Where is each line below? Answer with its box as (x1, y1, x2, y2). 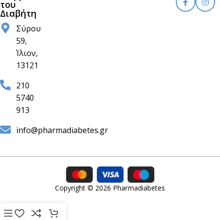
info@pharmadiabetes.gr (16, 124, 108, 136)
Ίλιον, (16, 47, 38, 58)
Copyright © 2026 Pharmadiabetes (55, 183, 165, 192)
